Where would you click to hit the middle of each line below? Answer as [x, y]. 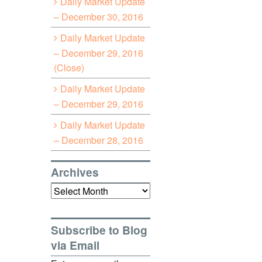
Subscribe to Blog [99, 230]
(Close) [69, 67]
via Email [75, 245]
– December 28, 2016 [99, 140]
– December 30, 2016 [99, 16]
